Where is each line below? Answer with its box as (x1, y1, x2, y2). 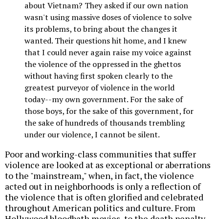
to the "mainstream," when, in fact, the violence (5, 169, 194, 181)
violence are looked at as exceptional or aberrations (5, 158, 211, 171)
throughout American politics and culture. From (5, 201, 196, 214)
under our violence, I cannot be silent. (24, 129, 160, 140)
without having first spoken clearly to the (24, 70, 173, 82)
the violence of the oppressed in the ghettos (24, 59, 181, 70)
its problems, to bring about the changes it (24, 23, 177, 35)
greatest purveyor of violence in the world (24, 82, 175, 93)
